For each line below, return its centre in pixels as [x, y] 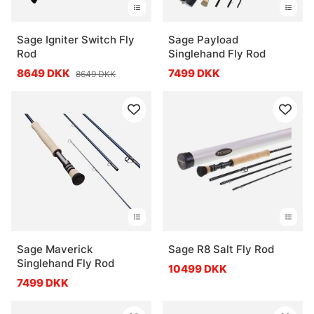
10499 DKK [198, 268]
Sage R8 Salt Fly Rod [221, 249]
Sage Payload [203, 39]
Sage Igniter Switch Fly [76, 39]
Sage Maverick [55, 249]
